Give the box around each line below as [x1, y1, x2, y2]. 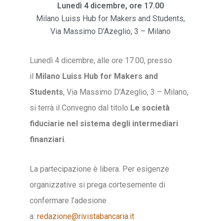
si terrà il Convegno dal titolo [30, 103, 130, 112]
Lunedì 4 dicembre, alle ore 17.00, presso [30, 56, 172, 65]
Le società [130, 103, 170, 112]
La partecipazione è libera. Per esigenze [30, 164, 169, 174]
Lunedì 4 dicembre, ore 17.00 [57, 1, 164, 10]
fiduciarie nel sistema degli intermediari [30, 119, 178, 128]
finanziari [30, 135, 64, 144]
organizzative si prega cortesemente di [30, 180, 165, 189]
